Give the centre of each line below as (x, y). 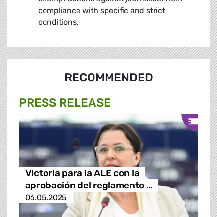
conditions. (58, 22)
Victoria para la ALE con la (82, 173)
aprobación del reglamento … (89, 186)
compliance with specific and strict (102, 11)
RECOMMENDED (108, 78)
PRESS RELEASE (65, 103)
